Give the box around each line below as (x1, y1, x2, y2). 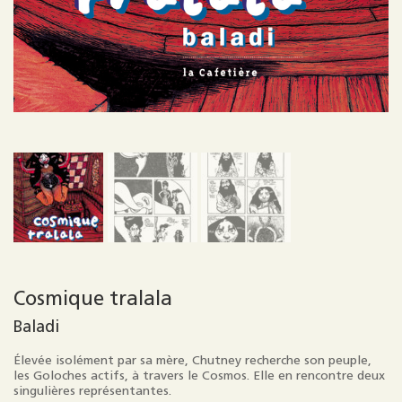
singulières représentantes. (13, 383, 171, 398)
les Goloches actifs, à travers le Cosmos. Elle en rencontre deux (13, 368, 385, 383)
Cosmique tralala (13, 286, 172, 310)
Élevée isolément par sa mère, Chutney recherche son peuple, (13, 353, 371, 368)
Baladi (13, 317, 59, 336)
